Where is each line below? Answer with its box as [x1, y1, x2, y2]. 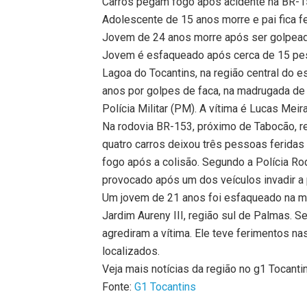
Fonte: [102, 280, 135, 293]
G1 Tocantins [134, 280, 197, 293]
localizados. [102, 244, 160, 258]
